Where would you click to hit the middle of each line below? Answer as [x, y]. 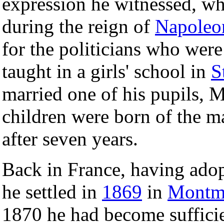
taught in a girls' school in [106, 71]
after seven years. [70, 138]
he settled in [52, 191]
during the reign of [78, 26]
